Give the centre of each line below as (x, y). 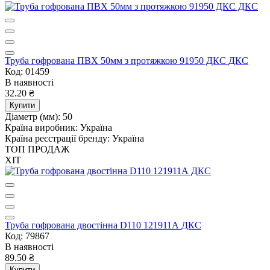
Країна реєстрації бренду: (57, 138)
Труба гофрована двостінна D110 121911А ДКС (103, 225)
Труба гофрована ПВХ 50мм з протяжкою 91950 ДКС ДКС (127, 60)
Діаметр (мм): (33, 116)
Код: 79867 (27, 236)
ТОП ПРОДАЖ (37, 149)
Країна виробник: (41, 127)
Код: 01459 (27, 71)
